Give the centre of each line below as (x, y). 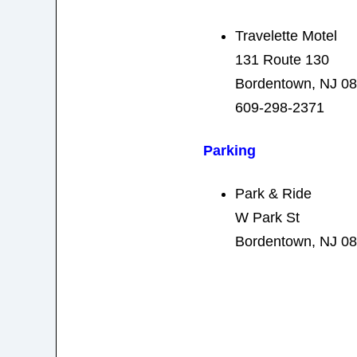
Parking (229, 150)
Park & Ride (273, 193)
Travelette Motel (286, 35)
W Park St (267, 217)
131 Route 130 (282, 59)
